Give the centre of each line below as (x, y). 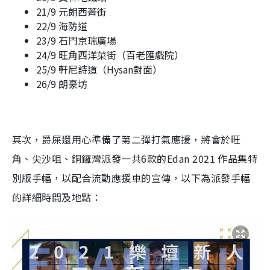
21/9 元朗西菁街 (71, 11)
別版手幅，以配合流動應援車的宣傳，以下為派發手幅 (131, 177)
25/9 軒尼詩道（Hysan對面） (99, 69)
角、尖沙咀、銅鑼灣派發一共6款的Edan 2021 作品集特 (135, 158)
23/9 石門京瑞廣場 (76, 40)
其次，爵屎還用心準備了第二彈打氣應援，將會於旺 (127, 139)
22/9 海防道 (62, 26)
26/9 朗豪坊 (62, 83)
